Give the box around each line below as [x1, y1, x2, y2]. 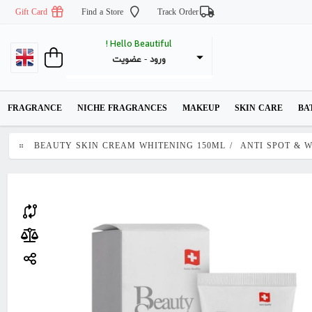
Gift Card [15, 7, 47, 18]
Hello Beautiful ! [109, 37, 172, 49]
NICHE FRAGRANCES [77, 103, 167, 114]
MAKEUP [182, 103, 219, 114]
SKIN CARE [235, 103, 283, 114]
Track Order [157, 7, 198, 18]
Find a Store [81, 7, 123, 18]
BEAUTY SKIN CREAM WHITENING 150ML [34, 141, 226, 152]
